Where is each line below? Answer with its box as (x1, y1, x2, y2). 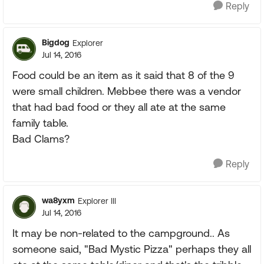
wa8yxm (42, 196, 75, 205)
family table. (12, 117, 68, 129)
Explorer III (78, 196, 116, 206)
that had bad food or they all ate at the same (12, 101, 226, 113)
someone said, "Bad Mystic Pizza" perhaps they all (12, 243, 251, 255)
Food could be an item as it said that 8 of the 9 (12, 69, 235, 81)
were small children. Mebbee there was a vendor (12, 85, 241, 97)
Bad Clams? (12, 133, 70, 145)
